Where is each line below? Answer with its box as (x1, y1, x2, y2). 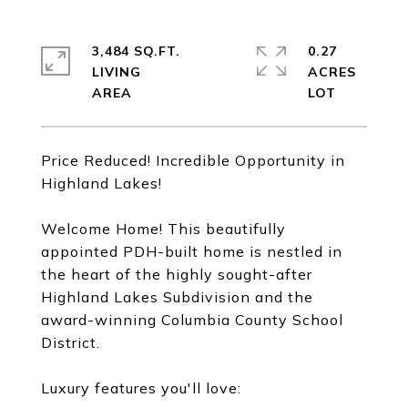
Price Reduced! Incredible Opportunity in (41, 151, 345, 169)
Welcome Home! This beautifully (41, 219, 286, 238)
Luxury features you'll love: (41, 379, 241, 397)
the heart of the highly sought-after (41, 265, 312, 283)
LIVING (92, 64, 141, 80)
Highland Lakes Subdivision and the (41, 288, 313, 306)
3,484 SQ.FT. (92, 43, 180, 59)
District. (41, 333, 100, 352)
